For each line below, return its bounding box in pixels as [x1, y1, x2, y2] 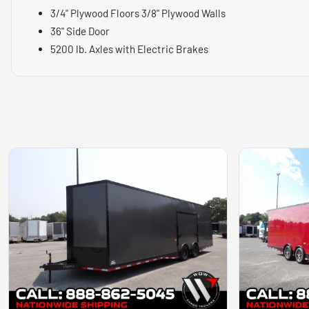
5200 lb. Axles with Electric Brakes [50, 42, 208, 55]
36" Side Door [50, 24, 110, 37]
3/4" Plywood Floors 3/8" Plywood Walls [50, 6, 226, 19]
